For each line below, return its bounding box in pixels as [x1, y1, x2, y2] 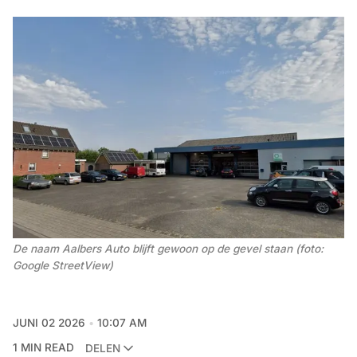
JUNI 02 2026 [13, 316, 85, 330]
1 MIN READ [13, 341, 74, 355]
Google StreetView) [13, 259, 113, 273]
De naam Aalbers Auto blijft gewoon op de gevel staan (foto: [13, 242, 324, 256]
